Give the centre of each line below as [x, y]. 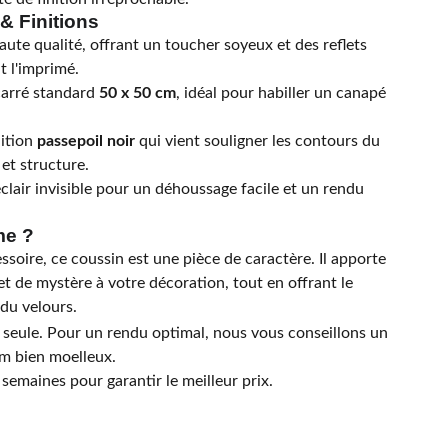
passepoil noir [86, 141]
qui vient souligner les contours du [257, 141]
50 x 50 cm [137, 93]
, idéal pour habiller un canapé [281, 93]
